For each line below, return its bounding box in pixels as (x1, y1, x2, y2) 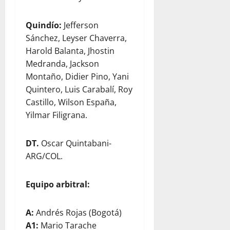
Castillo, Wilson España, (26, 97, 117, 108)
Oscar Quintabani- (39, 138, 111, 149)
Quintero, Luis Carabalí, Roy (26, 84, 132, 95)
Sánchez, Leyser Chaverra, (26, 32, 127, 44)
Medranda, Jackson (26, 58, 99, 69)
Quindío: (26, 20, 64, 31)
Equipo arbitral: (26, 179, 90, 190)
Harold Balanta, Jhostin (26, 45, 114, 56)
